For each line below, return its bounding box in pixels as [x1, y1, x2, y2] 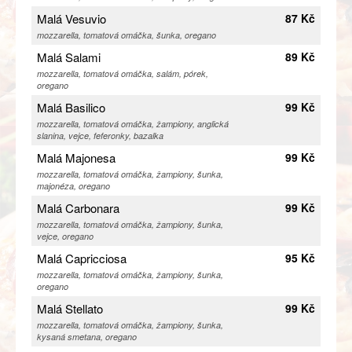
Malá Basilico [37, 99, 105, 116]
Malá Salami [37, 49, 101, 66]
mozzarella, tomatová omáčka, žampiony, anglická [37, 118, 229, 130]
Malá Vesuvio [37, 10, 106, 27]
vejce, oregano [37, 230, 93, 243]
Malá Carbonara [37, 200, 119, 217]
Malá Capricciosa [37, 250, 126, 267]
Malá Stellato [37, 300, 103, 317]
